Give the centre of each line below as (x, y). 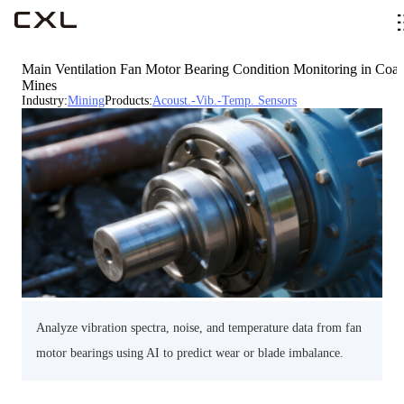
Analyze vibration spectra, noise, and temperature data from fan (199, 327)
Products (127, 101)
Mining (86, 101)
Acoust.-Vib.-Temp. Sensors (225, 101)
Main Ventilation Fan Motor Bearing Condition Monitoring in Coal (212, 69)
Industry (43, 101)
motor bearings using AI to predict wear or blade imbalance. (190, 353)
